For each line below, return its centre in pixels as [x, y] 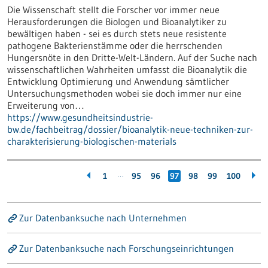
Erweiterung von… [46, 105]
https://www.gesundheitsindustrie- [80, 117]
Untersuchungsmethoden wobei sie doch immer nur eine [124, 93]
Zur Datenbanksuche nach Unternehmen [103, 218]
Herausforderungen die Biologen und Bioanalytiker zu [117, 22]
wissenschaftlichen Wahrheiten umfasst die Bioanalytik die [127, 69]
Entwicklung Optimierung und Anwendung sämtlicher [118, 81]
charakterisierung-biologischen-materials [92, 141]
